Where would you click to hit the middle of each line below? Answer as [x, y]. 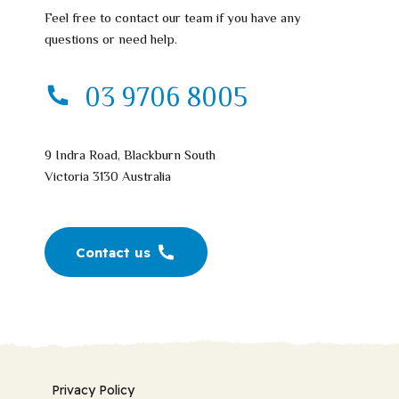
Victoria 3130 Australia [108, 176]
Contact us [113, 252]
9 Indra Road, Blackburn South [130, 155]
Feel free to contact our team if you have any [173, 17]
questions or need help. [111, 38]
